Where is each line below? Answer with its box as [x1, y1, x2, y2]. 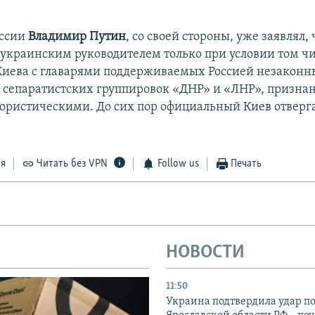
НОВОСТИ [166, 243, 245, 263]
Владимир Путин [28, 30, 127, 44]
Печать [231, 158, 262, 170]
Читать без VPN [37, 158, 108, 170]
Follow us [157, 158, 199, 170]
